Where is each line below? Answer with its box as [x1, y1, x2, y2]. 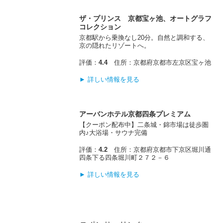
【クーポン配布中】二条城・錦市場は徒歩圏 [79, 121, 209, 129]
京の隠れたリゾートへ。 [79, 41, 151, 49]
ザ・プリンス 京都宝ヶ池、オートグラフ [79, 14, 212, 22]
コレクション [79, 22, 121, 31]
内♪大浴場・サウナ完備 [79, 129, 148, 137]
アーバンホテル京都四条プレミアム [79, 110, 191, 118]
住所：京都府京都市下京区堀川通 [108, 146, 212, 154]
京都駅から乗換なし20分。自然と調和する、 [79, 33, 210, 41]
